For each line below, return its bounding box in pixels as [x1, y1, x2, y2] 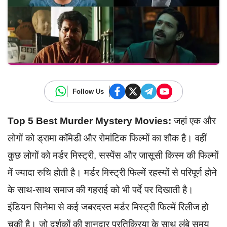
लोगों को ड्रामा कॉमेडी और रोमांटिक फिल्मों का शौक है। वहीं [8, 132, 206, 143]
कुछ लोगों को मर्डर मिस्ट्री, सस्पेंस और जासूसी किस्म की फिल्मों [8, 149, 218, 161]
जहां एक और [171, 115, 216, 126]
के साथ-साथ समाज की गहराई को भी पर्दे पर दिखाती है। [8, 184, 194, 195]
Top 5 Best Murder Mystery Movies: [8, 115, 171, 126]
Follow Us [72, 87, 104, 95]
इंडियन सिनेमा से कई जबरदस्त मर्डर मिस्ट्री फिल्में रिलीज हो [8, 201, 208, 212]
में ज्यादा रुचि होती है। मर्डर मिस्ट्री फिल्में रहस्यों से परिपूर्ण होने [8, 167, 217, 178]
